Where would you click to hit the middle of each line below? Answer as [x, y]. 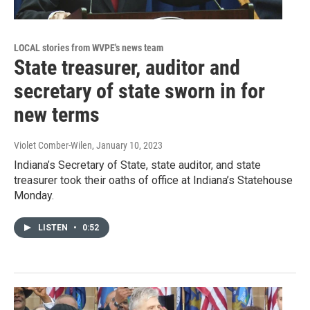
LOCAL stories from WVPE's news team [89, 48]
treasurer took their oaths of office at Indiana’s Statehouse [153, 181]
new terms [57, 115]
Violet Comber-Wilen [53, 146]
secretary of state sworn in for [139, 91]
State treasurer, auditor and [127, 68]
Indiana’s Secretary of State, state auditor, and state [137, 165]
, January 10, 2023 [127, 146]
